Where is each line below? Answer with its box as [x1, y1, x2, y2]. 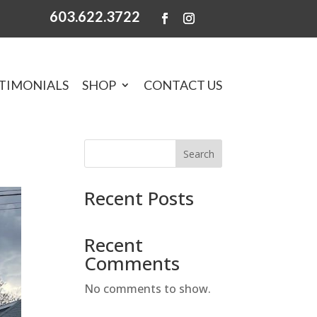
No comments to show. [84, 281, 212, 297]
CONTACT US [143, 77, 222, 93]
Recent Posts [84, 185, 195, 212]
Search [183, 147, 214, 161]
